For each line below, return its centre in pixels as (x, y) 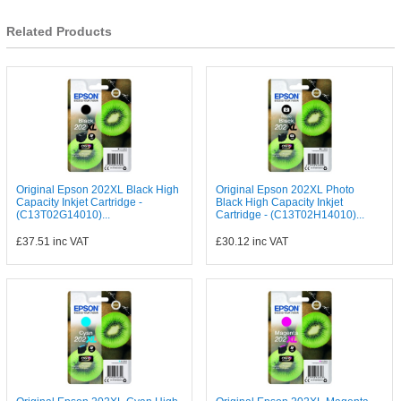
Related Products (59, 31)
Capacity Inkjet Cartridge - (79, 202)
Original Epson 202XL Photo (286, 190)
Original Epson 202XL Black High (97, 190)
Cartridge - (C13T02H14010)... (290, 215)
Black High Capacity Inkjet (280, 202)
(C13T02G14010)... (63, 215)
